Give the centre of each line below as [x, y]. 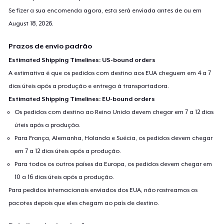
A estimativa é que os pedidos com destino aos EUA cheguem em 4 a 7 [110, 73]
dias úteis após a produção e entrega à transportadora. [89, 86]
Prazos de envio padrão [50, 46]
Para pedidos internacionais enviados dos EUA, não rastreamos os [103, 190]
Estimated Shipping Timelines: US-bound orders [82, 60]
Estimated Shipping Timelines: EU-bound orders [82, 99]
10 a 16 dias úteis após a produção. [64, 177]
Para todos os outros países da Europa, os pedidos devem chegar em [113, 164]
